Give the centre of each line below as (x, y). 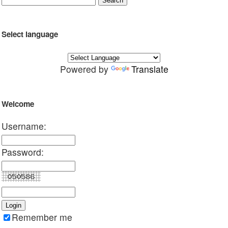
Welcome (18, 104)
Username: (24, 126)
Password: (23, 152)
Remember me (42, 217)
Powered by (85, 69)
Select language (30, 34)
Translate (150, 69)
